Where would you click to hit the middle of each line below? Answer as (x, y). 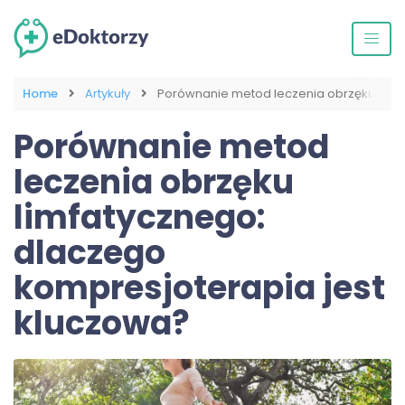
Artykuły (108, 94)
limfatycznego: (139, 218)
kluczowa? (102, 324)
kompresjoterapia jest (199, 288)
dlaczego (89, 253)
